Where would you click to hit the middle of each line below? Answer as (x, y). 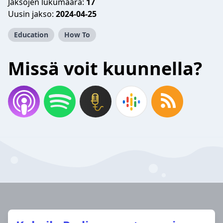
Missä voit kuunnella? (105, 68)
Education (31, 35)
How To (77, 35)
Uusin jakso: (32, 14)
